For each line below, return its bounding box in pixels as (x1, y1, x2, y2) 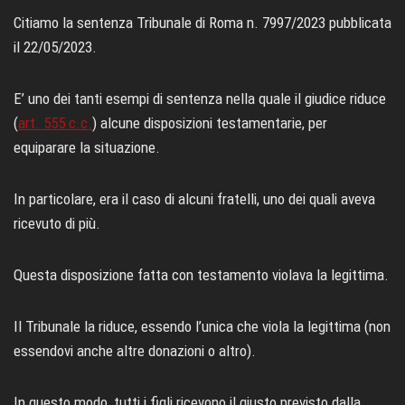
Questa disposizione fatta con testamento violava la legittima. (14, 265, 389, 284)
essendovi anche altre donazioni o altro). (14, 341, 256, 360)
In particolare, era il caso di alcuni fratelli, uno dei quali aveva (14, 189, 375, 208)
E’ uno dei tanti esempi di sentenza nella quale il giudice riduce (14, 89, 386, 108)
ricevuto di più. (14, 213, 100, 232)
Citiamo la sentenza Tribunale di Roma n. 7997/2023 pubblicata (14, 13, 391, 32)
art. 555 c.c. (18, 113, 92, 132)
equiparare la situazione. (14, 137, 160, 156)
